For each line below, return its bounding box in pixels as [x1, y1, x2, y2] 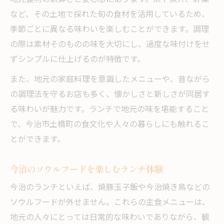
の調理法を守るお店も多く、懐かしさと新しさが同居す [10, 88, 210, 102]
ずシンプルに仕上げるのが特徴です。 [10, 53, 145, 67]
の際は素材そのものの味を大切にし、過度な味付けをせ [10, 38, 210, 52]
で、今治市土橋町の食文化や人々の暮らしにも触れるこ [10, 118, 209, 132]
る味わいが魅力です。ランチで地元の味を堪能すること [10, 103, 209, 117]
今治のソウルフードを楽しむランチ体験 [10, 162, 163, 175]
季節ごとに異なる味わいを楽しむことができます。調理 [10, 23, 209, 37]
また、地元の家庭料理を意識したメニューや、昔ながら [10, 73, 210, 87]
